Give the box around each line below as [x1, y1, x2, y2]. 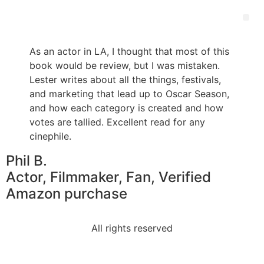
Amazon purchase [6, 185, 127, 202]
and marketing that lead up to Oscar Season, [29, 88, 229, 100]
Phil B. [6, 152, 47, 169]
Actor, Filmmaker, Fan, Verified [6, 169, 211, 186]
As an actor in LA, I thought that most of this [29, 45, 229, 57]
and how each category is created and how [29, 102, 223, 114]
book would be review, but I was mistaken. [29, 60, 220, 71]
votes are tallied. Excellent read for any [29, 116, 205, 128]
